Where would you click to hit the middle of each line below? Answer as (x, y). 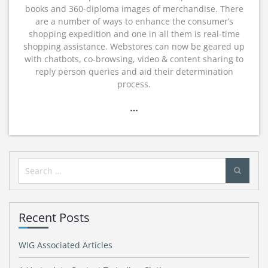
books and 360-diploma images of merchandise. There (134, 9)
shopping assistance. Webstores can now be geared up (134, 46)
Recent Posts (54, 217)
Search (36, 166)
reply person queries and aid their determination (134, 71)
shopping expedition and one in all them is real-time (134, 34)
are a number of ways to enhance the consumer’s (134, 21)
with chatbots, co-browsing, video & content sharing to (134, 59)
